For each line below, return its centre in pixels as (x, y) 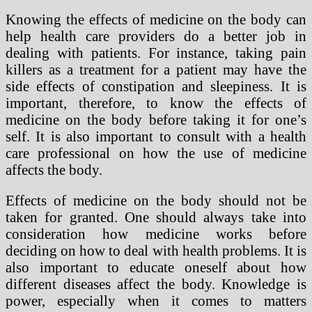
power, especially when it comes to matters (156, 301)
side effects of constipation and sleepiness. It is (156, 86)
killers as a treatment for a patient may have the (156, 69)
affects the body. (54, 169)
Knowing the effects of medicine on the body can (156, 19)
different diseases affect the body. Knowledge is (156, 284)
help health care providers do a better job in (156, 36)
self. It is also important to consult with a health (156, 136)
